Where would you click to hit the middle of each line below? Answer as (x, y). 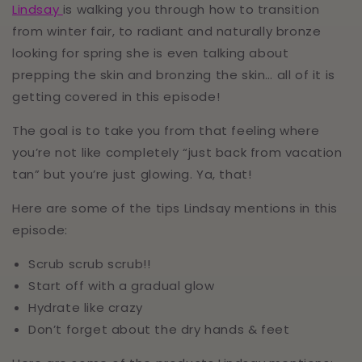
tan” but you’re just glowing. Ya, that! (134, 174)
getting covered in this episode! (116, 97)
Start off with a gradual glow (122, 286)
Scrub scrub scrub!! (90, 264)
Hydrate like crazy (86, 307)
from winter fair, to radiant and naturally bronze (167, 31)
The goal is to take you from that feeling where (166, 130)
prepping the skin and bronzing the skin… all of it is (174, 75)
